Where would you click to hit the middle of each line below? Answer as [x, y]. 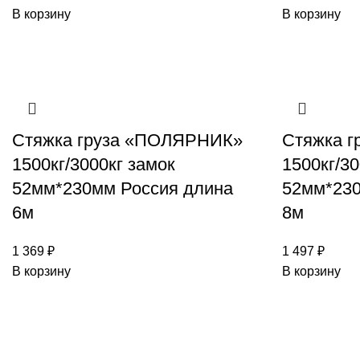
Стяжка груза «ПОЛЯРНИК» [127, 140]
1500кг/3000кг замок [94, 164]
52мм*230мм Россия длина [123, 188]
